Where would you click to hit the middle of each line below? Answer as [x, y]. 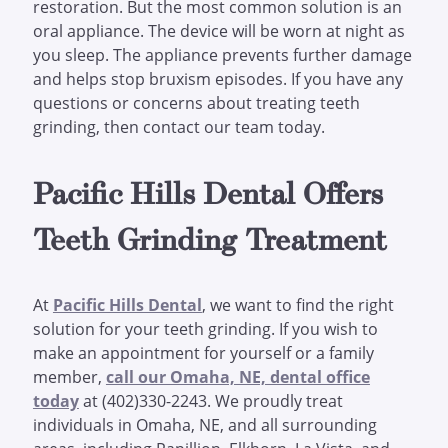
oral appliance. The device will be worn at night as [218, 31]
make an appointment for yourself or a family [203, 353]
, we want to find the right [297, 305]
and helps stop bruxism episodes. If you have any [217, 79]
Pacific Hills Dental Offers [207, 192]
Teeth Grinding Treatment [209, 238]
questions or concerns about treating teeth [196, 103]
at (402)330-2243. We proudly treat [210, 401]
